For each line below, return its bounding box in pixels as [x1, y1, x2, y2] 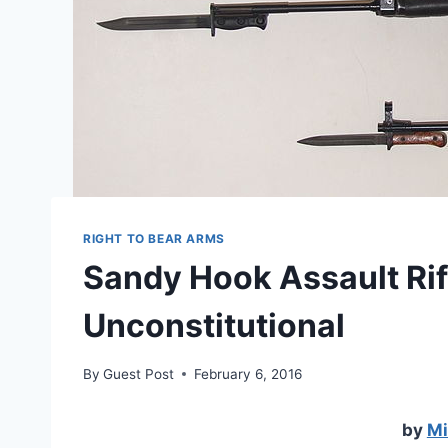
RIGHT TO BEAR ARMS [83, 231, 225, 247]
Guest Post [103, 365, 175, 382]
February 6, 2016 [194, 365, 303, 382]
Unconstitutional [83, 306, 345, 346]
